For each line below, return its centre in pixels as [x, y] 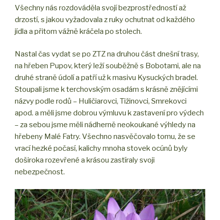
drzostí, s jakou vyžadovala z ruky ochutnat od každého [105, 19]
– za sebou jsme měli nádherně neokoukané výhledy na [105, 125]
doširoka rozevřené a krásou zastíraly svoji [85, 160]
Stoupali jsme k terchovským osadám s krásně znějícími [106, 90]
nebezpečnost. [40, 172]
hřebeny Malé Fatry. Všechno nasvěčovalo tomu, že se [105, 137]
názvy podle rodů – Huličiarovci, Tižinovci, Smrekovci [101, 101]
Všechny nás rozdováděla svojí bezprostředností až [100, 8]
